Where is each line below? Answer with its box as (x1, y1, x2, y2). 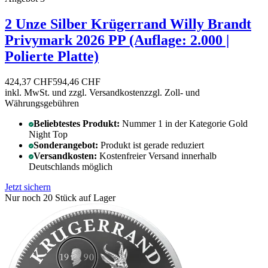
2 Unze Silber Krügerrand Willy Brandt (5, 16, 251, 32)
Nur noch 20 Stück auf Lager (5, 193, 115, 203)
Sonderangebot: (33, 140, 100, 151)
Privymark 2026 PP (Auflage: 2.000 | (5, 32, 229, 48)
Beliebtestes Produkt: (33, 118, 122, 129)
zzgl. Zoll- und (144, 87, 200, 98)
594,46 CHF (53, 77, 100, 87)
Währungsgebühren (5, 98, 79, 109)
